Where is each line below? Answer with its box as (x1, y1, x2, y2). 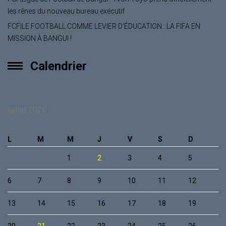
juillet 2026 (8, 104, 46, 115)
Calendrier (30, 59, 87, 73)
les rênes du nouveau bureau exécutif (8, 7, 125, 15)
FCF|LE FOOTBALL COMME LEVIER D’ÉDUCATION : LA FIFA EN (8, 22, 200, 30)
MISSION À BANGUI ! (8, 34, 72, 42)
